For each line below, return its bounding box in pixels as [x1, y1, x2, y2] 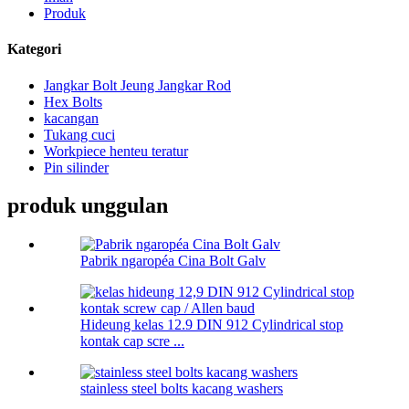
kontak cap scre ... [80, 333, 184, 350]
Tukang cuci [44, 126, 115, 142]
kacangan [44, 110, 99, 126]
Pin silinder [44, 159, 109, 175]
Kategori [7, 41, 61, 58]
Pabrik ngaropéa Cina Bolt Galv [80, 253, 266, 269]
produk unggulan [7, 194, 168, 218]
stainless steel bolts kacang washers [80, 381, 283, 397]
